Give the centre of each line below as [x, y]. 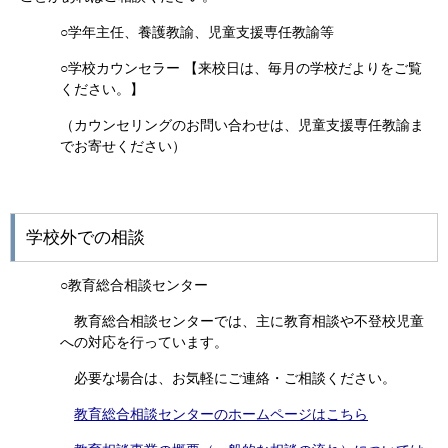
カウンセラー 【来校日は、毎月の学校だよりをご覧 [259, 68]
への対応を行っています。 [144, 342]
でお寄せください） [123, 146]
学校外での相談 [85, 237]
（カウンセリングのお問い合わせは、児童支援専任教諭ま [242, 125]
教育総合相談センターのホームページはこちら [221, 414]
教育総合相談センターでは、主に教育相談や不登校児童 [249, 321]
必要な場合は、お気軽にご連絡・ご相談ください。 [235, 378]
